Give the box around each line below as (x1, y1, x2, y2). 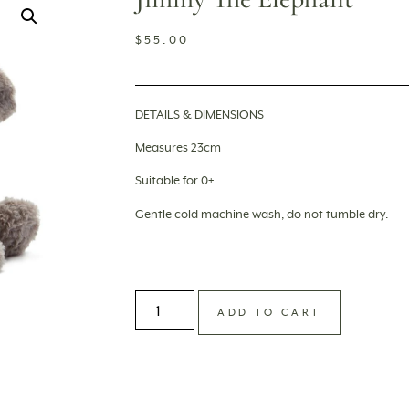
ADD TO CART (217, 306, 321, 319)
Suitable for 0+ (134, 174, 214, 189)
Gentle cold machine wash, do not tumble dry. (134, 207, 388, 222)
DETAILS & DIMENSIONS (134, 108, 264, 122)
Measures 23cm (134, 141, 221, 155)
